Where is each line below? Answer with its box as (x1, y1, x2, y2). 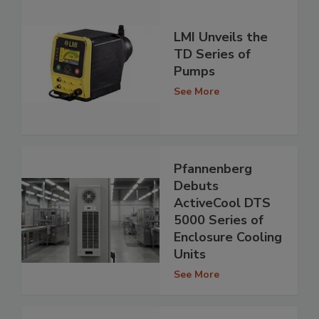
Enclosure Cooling (174, 228, 282, 246)
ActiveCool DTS (174, 194, 271, 211)
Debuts (174, 177, 219, 194)
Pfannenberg (174, 159, 252, 177)
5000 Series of (174, 211, 263, 229)
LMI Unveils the (174, 28, 268, 46)
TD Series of (174, 46, 251, 63)
